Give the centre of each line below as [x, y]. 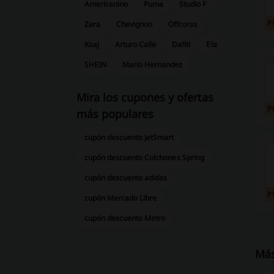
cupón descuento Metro [125, 218]
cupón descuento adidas [126, 178]
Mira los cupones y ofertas [145, 97]
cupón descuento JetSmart [129, 137]
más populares [115, 114]
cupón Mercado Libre [120, 198]
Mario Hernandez [152, 65]
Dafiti [181, 44]
